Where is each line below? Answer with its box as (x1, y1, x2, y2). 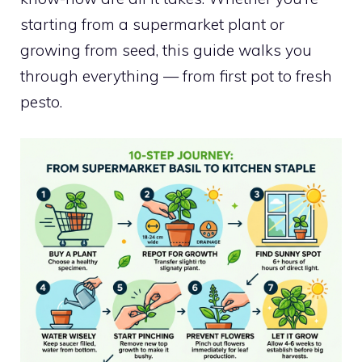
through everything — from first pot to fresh (20, 66, 332, 86)
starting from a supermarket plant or (20, 15, 284, 34)
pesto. (20, 92, 62, 112)
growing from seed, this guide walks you (20, 40, 312, 60)
